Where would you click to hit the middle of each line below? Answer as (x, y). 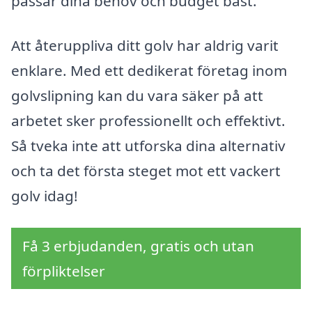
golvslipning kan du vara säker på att (137, 96)
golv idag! (45, 196)
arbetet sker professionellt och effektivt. (148, 121)
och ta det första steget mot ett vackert (146, 171)
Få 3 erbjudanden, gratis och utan (138, 245)
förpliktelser (64, 271)
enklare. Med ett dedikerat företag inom (149, 71)
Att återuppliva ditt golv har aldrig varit (145, 46)
